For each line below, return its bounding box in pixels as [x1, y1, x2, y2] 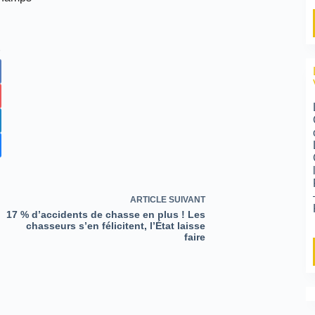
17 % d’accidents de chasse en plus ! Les [6, 209, 205, 220]
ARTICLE [129, 195, 167, 205]
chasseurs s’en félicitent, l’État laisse [25, 220, 205, 231]
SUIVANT [166, 195, 205, 205]
